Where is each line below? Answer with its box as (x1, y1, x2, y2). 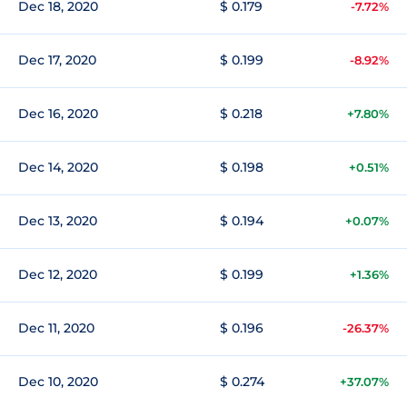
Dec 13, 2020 (18, 213, 97, 229)
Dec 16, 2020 (18, 105, 98, 122)
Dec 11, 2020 (18, 320, 94, 336)
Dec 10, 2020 (18, 373, 98, 390)
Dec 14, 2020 (18, 159, 98, 175)
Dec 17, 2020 (18, 52, 96, 68)
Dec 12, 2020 (18, 266, 97, 283)
